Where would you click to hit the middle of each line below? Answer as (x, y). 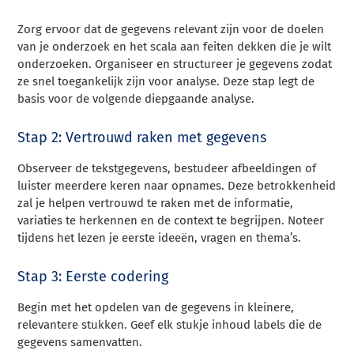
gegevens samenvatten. (80, 342)
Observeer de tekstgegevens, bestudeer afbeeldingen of (167, 168)
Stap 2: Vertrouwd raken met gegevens (142, 137)
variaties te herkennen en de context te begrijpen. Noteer (171, 220)
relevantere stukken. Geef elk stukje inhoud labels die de (170, 324)
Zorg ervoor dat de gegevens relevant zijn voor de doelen (171, 29)
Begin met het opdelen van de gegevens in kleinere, (156, 307)
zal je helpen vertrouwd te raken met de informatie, (156, 203)
